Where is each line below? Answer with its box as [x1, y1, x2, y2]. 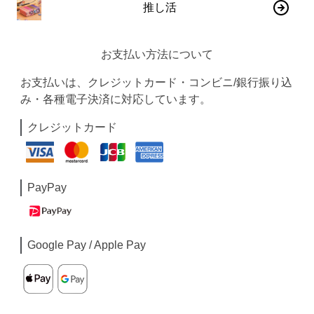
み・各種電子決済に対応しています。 [20, 93, 212, 105]
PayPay [27, 182, 67, 194]
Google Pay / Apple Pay [27, 238, 146, 251]
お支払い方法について [100, 48, 213, 60]
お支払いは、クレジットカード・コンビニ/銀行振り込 [20, 76, 293, 88]
